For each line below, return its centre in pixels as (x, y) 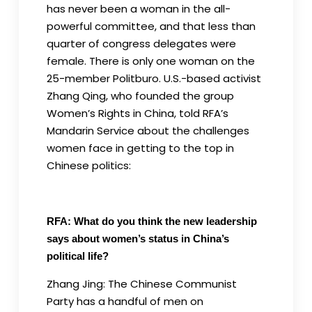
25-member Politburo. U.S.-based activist (154, 78)
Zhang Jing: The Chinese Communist (141, 283)
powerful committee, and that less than (151, 26)
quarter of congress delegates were (141, 43)
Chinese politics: (88, 165)
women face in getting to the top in (140, 148)
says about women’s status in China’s (138, 238)
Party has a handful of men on (125, 301)
